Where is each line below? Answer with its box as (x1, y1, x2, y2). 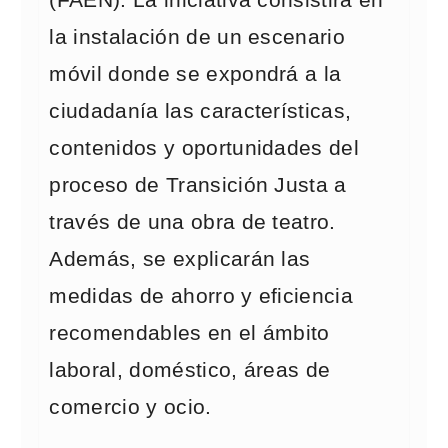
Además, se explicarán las (49, 247, 311, 271)
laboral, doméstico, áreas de (49, 358, 331, 382)
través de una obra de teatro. (49, 210, 336, 234)
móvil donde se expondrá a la (49, 62, 342, 86)
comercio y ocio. (49, 395, 212, 419)
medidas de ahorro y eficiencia (49, 284, 354, 308)
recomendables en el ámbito (49, 321, 330, 345)
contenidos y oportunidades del (49, 136, 360, 160)
